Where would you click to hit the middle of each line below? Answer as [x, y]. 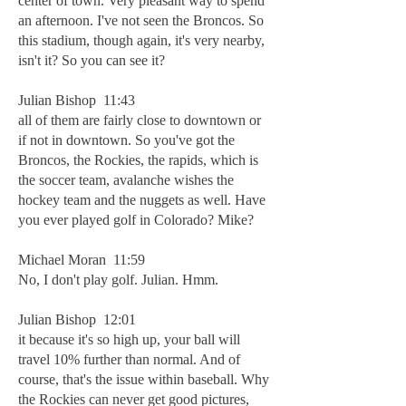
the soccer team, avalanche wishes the [126, 180]
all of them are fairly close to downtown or [140, 120]
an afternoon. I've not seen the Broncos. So [141, 20]
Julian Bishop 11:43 [77, 100]
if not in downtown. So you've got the [126, 140]
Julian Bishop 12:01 [77, 319]
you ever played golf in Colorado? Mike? [136, 220]
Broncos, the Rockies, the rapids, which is [138, 160]
